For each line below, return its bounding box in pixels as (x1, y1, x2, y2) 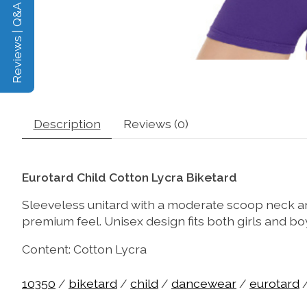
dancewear (171, 276, 236, 291)
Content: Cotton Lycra (22, 241, 147, 256)
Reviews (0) (123, 116, 188, 131)
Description (33, 116, 101, 131)
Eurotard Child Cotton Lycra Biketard (22, 169, 237, 184)
